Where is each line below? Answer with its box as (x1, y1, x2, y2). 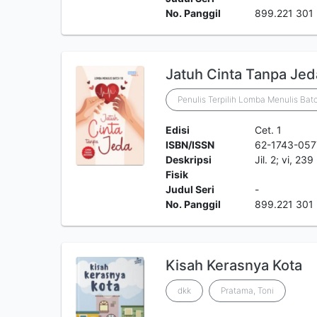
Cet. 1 (255, 124, 282, 136)
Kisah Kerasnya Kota (165, 257, 302, 274)
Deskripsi (165, 154, 212, 166)
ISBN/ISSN (165, 139, 214, 151)
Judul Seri (165, 183, 214, 195)
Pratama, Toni (220, 285, 274, 296)
